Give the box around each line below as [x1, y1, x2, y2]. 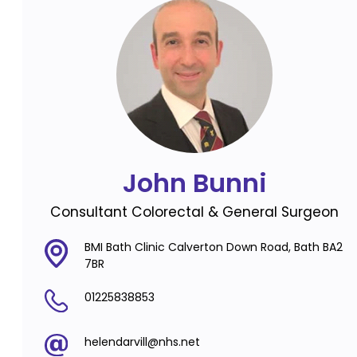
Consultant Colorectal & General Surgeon [50, 202, 339, 222]
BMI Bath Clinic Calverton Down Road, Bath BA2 [84, 238, 343, 255]
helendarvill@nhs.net [84, 333, 200, 350]
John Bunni [122, 164, 267, 201]
